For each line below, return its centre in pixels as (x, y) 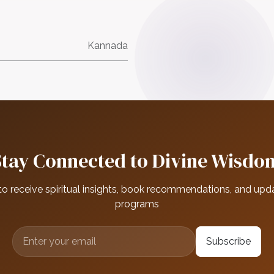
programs (137, 204)
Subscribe (229, 242)
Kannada (107, 46)
